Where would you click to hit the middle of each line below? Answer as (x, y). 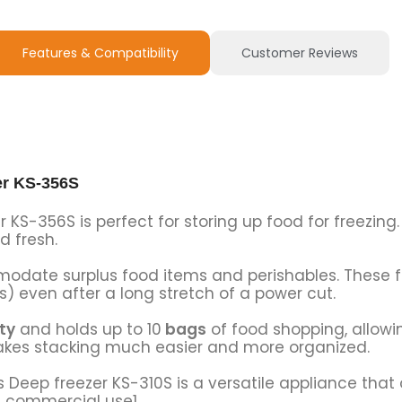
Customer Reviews (300, 53)
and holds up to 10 (88, 329)
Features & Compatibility (100, 53)
